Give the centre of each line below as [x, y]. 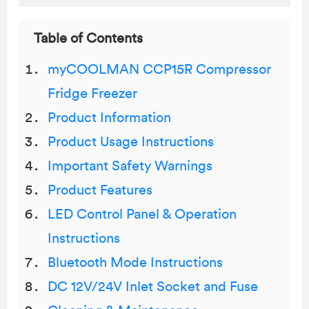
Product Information [109, 118]
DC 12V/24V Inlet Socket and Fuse [153, 287]
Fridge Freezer [92, 94]
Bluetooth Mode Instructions [135, 263]
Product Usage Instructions [131, 142]
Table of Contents [88, 39]
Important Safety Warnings [130, 166]
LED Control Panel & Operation [142, 215]
